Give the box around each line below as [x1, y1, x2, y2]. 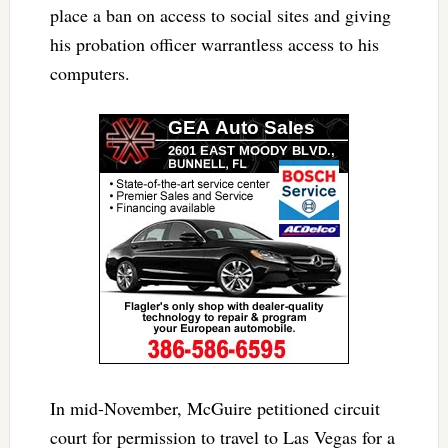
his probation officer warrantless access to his [49, 32, 379, 57]
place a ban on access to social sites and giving [49, 3, 391, 28]
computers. [49, 61, 130, 86]
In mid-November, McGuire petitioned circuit [49, 396, 380, 421]
